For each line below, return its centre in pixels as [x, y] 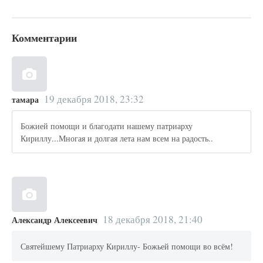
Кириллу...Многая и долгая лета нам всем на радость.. [117, 138]
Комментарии [44, 38]
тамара [25, 100]
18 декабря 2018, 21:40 [152, 219]
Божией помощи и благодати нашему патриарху [107, 126]
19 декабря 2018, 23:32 [94, 99]
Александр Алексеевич [55, 220]
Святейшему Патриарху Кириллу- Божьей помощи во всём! [127, 246]
